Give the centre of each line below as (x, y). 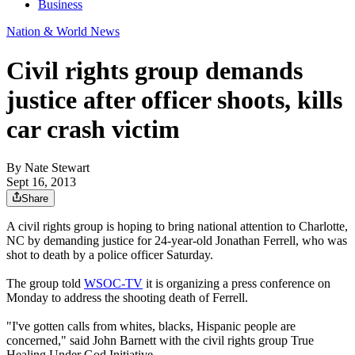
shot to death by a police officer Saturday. (110, 255)
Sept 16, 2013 (41, 182)
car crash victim (93, 129)
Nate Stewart (57, 168)
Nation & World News (63, 32)
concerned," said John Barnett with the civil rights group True (160, 341)
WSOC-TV (113, 284)
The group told (45, 284)
